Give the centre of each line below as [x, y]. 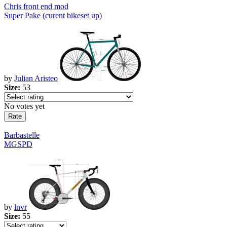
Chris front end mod [36, 7]
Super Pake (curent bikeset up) [53, 16]
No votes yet [24, 106]
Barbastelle [22, 135]
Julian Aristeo [36, 79]
